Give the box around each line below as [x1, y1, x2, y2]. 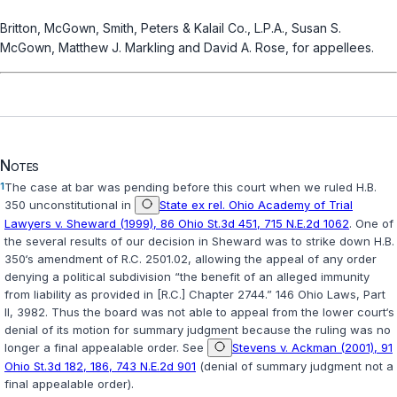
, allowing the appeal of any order [188, 252, 377, 267]
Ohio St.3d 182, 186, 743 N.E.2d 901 [4, 359, 196, 374]
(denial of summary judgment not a [196, 359, 393, 374]
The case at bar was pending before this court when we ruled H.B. [4, 180, 377, 195]
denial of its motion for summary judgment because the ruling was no [4, 323, 391, 338]
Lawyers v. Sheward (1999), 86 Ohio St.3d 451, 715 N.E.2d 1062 [4, 216, 349, 231]
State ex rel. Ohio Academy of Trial [160, 198, 353, 213]
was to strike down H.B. [261, 234, 394, 249]
